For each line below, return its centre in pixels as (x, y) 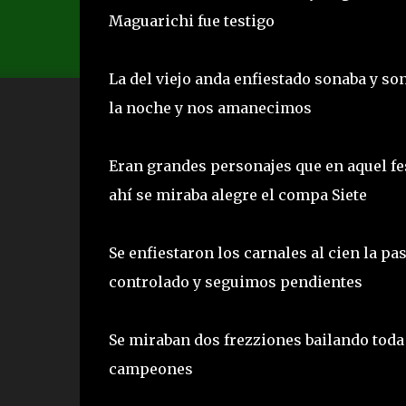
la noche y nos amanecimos (212, 107)
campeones (152, 368)
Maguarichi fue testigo (193, 20)
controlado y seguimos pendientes (237, 281)
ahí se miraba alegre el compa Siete (239, 194)
